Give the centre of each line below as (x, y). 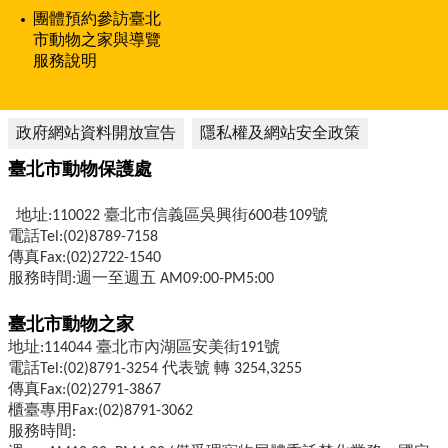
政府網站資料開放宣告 (96, 132)
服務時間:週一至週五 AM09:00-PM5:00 (141, 278)
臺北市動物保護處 (220, 168)
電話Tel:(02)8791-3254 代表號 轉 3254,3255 (155, 368)
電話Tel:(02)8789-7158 (83, 236)
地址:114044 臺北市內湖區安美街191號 (144, 347)
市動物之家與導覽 (97, 39)
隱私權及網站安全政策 (280, 132)
